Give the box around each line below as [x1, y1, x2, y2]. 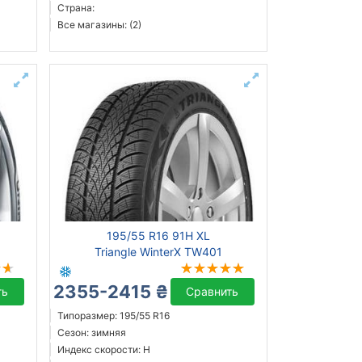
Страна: [57, 2, 95, 15]
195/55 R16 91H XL [106, 229, 210, 243]
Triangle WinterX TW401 [94, 245, 222, 259]
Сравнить [186, 284, 239, 299]
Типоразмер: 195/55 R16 [57, 309, 170, 322]
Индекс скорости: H [57, 343, 150, 356]
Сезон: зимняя [57, 326, 126, 339]
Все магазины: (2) [57, 19, 141, 32]
